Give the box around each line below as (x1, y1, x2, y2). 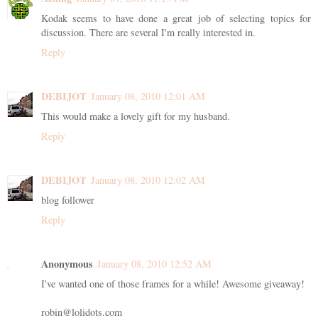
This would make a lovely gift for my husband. (41, 109, 230, 123)
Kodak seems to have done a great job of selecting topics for (41, 11, 311, 25)
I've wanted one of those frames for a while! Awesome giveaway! (41, 276, 305, 290)
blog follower (41, 192, 94, 207)
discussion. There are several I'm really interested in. (41, 25, 256, 39)
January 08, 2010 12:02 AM (91, 172, 205, 187)
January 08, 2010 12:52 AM (97, 256, 212, 270)
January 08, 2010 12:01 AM (91, 89, 205, 103)
